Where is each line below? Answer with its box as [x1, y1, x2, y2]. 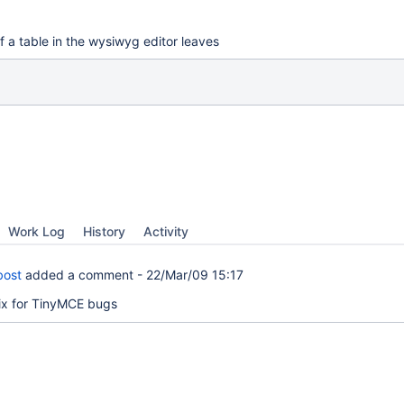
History [83, 224, 125, 239]
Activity [143, 224, 188, 239]
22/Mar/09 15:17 [146, 267, 243, 282]
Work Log [8, 224, 65, 239]
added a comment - [22, 267, 146, 282]
